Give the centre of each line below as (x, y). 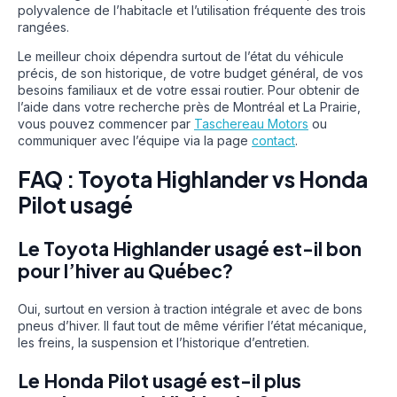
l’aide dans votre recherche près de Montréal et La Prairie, (189, 107)
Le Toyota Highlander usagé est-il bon (190, 248)
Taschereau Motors (251, 124)
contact (273, 140)
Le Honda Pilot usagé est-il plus (160, 381)
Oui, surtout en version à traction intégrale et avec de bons (190, 308)
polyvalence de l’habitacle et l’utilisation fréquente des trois (192, 10)
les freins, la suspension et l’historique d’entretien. (163, 342)
